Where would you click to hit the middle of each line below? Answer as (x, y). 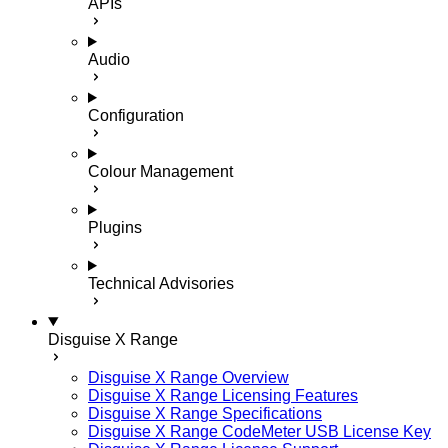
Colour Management (160, 171)
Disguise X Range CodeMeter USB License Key (259, 431)
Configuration (136, 115)
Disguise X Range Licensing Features (223, 395)
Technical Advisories (161, 283)
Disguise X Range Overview (188, 377)
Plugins (115, 227)
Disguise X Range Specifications (205, 413)
